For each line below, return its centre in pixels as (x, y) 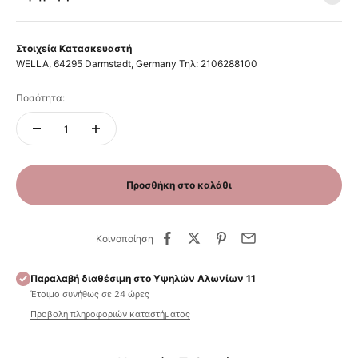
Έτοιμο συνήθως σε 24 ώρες (90, 294)
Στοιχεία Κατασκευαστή (74, 48)
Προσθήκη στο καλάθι (179, 185)
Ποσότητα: (40, 98)
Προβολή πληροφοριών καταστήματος (110, 314)
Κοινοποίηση (125, 238)
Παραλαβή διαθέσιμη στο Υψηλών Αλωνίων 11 (143, 278)
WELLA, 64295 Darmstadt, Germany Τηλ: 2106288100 (137, 64)
